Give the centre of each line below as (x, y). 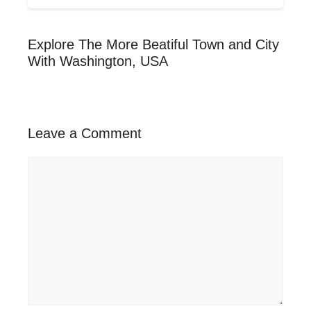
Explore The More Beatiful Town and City (153, 44)
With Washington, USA (98, 61)
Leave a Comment (85, 133)
